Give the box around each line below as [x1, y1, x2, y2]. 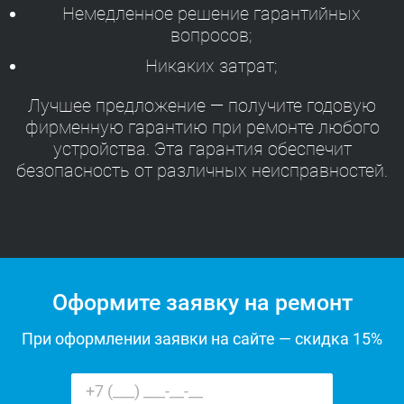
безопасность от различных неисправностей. [16, 159, 388, 181]
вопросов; [170, 23, 252, 46]
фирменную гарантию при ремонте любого [24, 115, 380, 138]
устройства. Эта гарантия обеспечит [52, 137, 352, 160]
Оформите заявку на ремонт [51, 289, 353, 317]
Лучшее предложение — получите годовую [28, 94, 376, 116]
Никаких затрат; [144, 54, 278, 77]
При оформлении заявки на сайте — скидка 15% [22, 329, 382, 349]
